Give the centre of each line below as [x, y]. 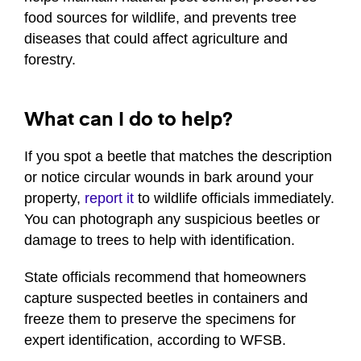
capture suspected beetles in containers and [166, 299]
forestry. [50, 60]
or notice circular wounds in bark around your [169, 178]
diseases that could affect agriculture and [156, 39]
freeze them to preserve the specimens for [160, 320]
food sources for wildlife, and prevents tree [160, 18]
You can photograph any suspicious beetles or [172, 220]
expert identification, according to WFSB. [155, 340]
